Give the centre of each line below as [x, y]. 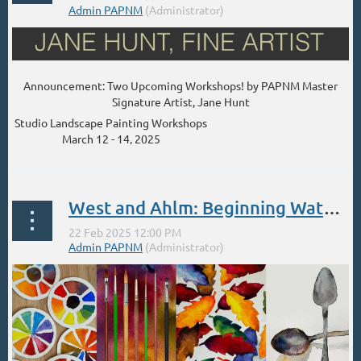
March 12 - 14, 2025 [111, 139]
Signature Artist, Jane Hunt [180, 102]
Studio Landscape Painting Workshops [111, 123]
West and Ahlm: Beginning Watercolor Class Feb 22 [332, 207]
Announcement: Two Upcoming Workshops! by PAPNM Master [180, 86]
